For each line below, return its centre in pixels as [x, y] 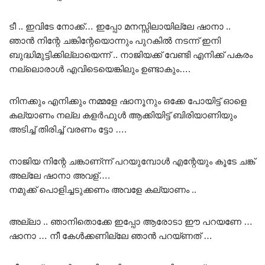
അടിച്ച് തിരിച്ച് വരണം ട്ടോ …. [68, 130]
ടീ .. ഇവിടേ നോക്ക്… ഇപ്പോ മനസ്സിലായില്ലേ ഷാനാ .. [120, 27]
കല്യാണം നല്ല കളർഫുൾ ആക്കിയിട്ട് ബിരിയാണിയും [123, 115]
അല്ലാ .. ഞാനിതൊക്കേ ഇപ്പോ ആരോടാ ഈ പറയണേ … [131, 222]
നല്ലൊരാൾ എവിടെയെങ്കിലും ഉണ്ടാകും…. [100, 69]
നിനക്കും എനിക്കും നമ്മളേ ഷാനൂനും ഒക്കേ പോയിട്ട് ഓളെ [128, 101]
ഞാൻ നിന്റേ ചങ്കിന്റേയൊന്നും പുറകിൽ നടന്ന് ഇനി [115, 41]
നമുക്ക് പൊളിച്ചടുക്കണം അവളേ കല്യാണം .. [103, 190]
